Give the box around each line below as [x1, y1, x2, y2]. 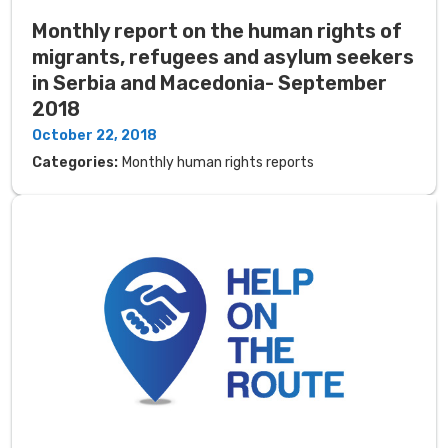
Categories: [32, 153, 118, 171]
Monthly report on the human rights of [32, 18, 402, 43]
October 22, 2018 [32, 126, 157, 144]
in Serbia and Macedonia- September [32, 70, 387, 95]
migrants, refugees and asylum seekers [32, 44, 414, 69]
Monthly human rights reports [122, 153, 314, 171]
